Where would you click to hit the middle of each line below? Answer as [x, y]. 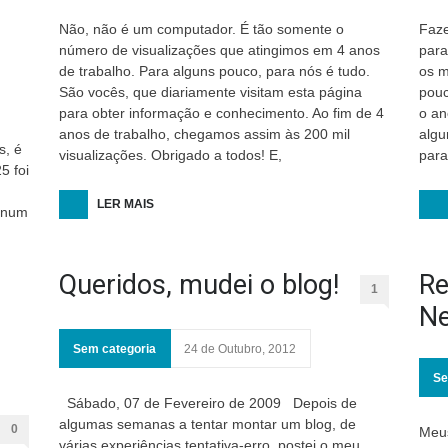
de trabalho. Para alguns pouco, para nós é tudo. [214, 71]
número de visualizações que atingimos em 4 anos [219, 50]
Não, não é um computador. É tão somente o [201, 29]
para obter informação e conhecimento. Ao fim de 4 [221, 113]
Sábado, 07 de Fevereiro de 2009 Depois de [208, 403]
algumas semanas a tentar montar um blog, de [207, 424]
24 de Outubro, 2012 [240, 349]
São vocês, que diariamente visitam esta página [210, 92]
